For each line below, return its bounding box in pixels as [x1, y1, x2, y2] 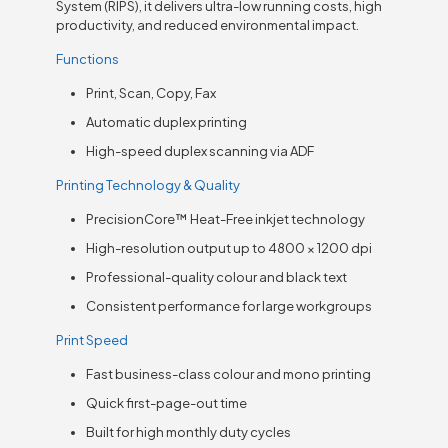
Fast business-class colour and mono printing [86, 365, 372, 382]
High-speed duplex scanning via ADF [86, 142, 315, 159]
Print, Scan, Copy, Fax [86, 84, 217, 101]
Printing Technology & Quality [56, 176, 241, 193]
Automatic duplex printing [86, 113, 248, 130]
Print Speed [56, 331, 129, 348]
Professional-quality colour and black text [86, 268, 348, 285]
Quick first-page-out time [86, 394, 248, 411]
